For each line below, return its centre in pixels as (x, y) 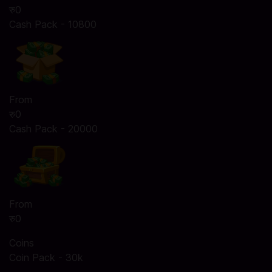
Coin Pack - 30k (46, 257)
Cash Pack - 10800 (53, 24)
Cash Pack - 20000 (53, 129)
